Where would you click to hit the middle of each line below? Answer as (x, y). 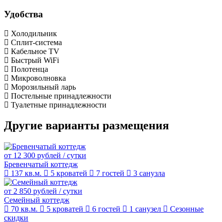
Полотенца (29, 69)
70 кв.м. (23, 209)
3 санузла (148, 173)
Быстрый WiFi (35, 60)
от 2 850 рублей (31, 191)
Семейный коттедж (37, 200)
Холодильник (34, 33)
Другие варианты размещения (86, 126)
